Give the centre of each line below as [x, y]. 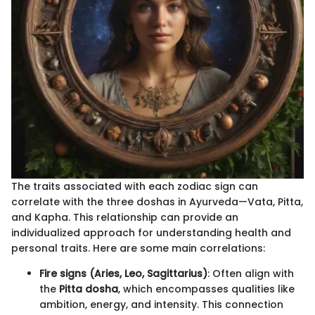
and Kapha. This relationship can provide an [125, 218]
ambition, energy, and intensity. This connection [161, 305]
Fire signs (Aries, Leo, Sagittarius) [123, 274]
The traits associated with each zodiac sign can [135, 187]
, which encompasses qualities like [206, 289]
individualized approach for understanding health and [151, 233]
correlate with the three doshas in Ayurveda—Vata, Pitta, [157, 202]
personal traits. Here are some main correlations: [138, 249]
